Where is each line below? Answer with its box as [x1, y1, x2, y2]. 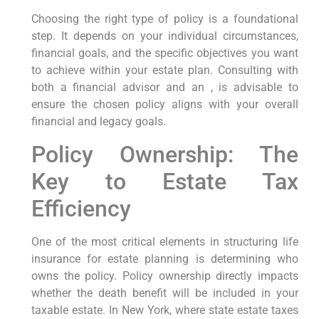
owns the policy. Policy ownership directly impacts [31, 268, 298, 283]
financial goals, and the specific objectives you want [31, 46, 298, 61]
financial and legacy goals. [31, 115, 166, 129]
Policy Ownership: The [31, 140, 298, 168]
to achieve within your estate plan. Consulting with [31, 63, 298, 78]
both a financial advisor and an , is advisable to [31, 80, 298, 95]
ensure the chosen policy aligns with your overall [31, 98, 298, 112]
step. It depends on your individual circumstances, [31, 29, 298, 43]
